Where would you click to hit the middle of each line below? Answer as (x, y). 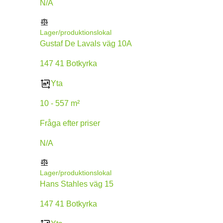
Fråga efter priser (70, 123)
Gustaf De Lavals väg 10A (86, 43)
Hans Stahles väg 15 (77, 184)
